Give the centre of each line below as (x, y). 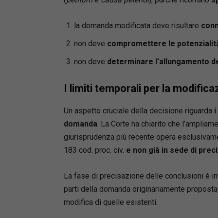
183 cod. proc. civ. (94, 150)
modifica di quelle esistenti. (110, 202)
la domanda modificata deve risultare (137, 25)
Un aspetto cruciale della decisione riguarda (138, 110)
